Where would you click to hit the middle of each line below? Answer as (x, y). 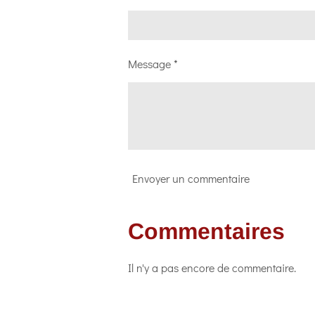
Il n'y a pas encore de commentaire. (212, 267)
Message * (153, 63)
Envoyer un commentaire (191, 179)
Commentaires (206, 231)
